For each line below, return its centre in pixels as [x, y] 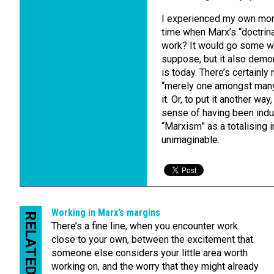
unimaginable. [191, 140]
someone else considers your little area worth [150, 253]
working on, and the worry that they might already [155, 266]
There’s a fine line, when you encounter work [145, 226]
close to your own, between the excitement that [152, 239]
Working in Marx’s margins [106, 213]
